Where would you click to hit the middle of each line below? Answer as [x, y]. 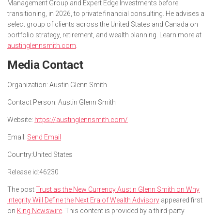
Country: [20, 155]
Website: [20, 120]
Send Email [44, 137]
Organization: [28, 85]
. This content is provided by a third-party [123, 211]
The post [22, 190]
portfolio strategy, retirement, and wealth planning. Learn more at [104, 35]
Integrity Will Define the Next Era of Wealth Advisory [83, 200]
